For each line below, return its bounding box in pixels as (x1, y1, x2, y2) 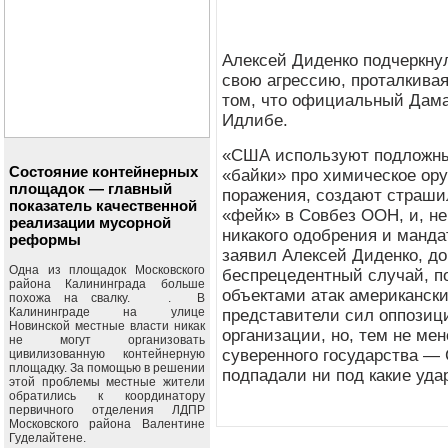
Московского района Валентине (9, 417, 205, 431)
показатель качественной (9, 197, 197, 214)
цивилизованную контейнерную (9, 347, 205, 361)
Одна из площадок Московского (9, 263, 205, 277)
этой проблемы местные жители (9, 375, 205, 389)
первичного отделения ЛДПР (9, 403, 205, 417)
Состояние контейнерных (9, 163, 198, 180)
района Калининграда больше (9, 277, 205, 291)
